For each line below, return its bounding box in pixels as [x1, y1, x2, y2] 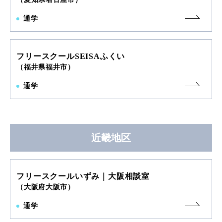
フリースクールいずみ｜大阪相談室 [16, 172, 150, 181]
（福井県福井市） [16, 63, 75, 71]
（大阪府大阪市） [16, 183, 75, 191]
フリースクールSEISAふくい [16, 52, 125, 61]
